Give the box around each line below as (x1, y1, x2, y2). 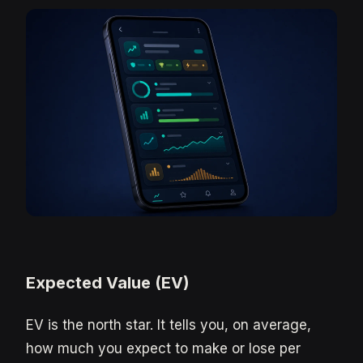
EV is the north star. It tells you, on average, (26, 317, 311, 333)
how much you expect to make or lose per (26, 340, 301, 357)
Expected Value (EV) (26, 273, 190, 293)
